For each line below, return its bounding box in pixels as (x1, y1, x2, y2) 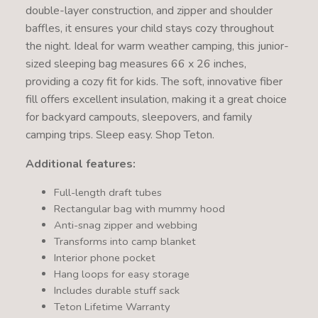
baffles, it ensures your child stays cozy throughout (25, 20, 274, 36)
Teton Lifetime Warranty (53, 299, 170, 314)
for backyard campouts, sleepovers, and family (25, 109, 252, 125)
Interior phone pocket (53, 250, 155, 265)
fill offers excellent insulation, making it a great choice (25, 91, 287, 107)
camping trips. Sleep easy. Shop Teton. (25, 126, 214, 143)
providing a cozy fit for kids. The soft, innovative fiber (25, 73, 283, 89)
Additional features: (25, 155, 138, 172)
